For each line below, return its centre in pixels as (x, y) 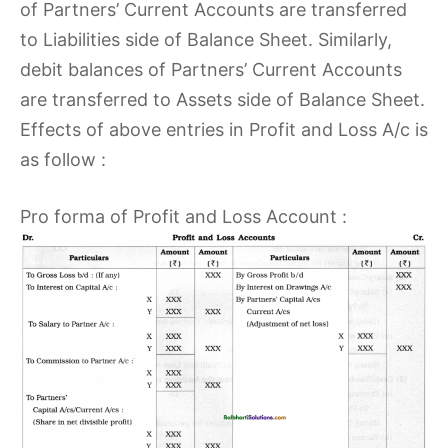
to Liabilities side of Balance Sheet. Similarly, (206, 39)
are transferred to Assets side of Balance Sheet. (222, 99)
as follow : (63, 159)
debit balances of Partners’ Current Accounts (211, 69)
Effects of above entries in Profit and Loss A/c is (224, 129)
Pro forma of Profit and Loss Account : (183, 216)
